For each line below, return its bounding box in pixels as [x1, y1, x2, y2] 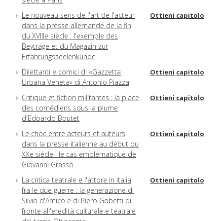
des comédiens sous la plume [22, 103, 118, 112]
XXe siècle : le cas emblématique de [22, 149, 136, 159]
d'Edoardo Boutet [22, 113, 79, 123]
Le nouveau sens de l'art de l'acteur [22, 10, 135, 20]
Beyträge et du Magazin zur [22, 41, 108, 51]
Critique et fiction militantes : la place [22, 92, 139, 102]
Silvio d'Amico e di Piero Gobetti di [22, 195, 131, 205]
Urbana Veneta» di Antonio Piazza [22, 77, 129, 87]
